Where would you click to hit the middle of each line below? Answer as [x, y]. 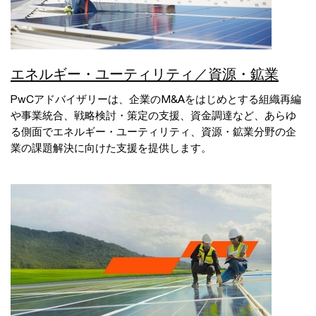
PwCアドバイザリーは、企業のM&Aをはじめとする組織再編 [156, 99]
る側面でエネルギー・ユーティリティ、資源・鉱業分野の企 [153, 132]
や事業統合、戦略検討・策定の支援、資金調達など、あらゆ [153, 115]
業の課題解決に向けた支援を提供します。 [111, 148]
